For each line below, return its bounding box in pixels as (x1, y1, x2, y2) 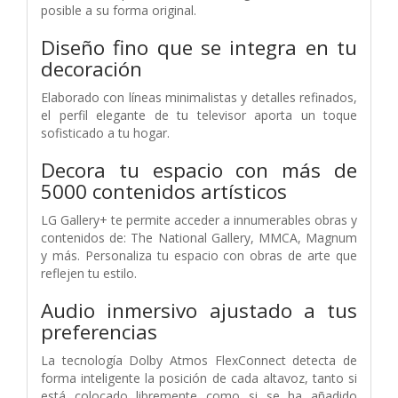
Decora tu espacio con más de (41, 155, 357, 184)
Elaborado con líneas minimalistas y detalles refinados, (41, 88, 357, 106)
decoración (41, 54, 142, 83)
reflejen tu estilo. (41, 264, 137, 282)
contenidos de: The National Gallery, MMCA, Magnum (41, 228, 357, 246)
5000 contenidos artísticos (41, 177, 287, 205)
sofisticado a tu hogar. (41, 123, 170, 141)
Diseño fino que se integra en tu (41, 33, 357, 61)
